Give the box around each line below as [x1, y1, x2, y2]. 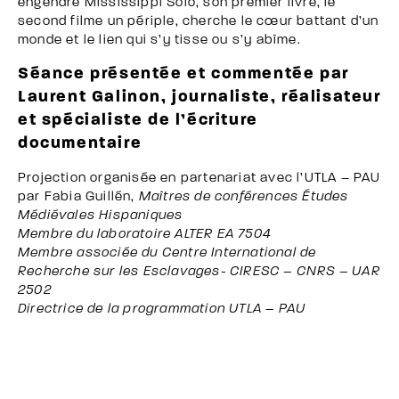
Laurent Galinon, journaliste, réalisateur [18, 88, 381, 106]
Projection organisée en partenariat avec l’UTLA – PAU [18, 171, 381, 185]
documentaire [18, 134, 142, 152]
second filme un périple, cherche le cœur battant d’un [18, 14, 379, 28]
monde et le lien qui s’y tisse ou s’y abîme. [18, 33, 301, 47]
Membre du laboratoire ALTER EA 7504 [18, 227, 272, 241]
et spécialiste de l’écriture [18, 111, 258, 129]
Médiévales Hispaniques [18, 208, 183, 223]
